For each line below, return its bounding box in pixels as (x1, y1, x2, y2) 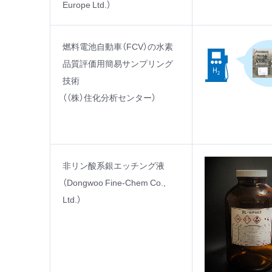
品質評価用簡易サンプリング (63, 57, 173, 69)
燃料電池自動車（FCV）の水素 (63, 40, 173, 52)
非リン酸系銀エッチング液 (63, 159, 165, 171)
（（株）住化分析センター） (63, 91, 156, 103)
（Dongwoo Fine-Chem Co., (63, 176, 166, 188)
